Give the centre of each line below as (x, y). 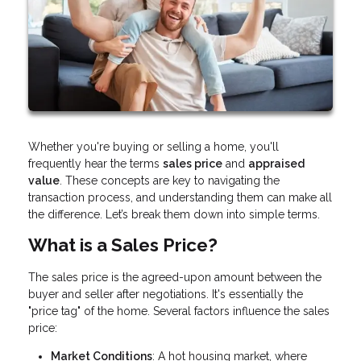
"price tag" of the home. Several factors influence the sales (179, 311)
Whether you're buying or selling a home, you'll (154, 146)
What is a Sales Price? (123, 245)
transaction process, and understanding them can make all (180, 197)
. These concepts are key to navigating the (170, 180)
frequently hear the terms (95, 163)
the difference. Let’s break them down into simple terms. (174, 214)
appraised (276, 163)
